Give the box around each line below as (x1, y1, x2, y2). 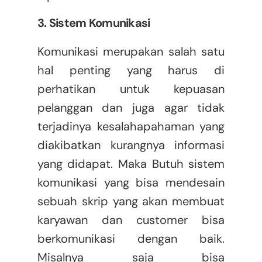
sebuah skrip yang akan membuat (37, 194, 225, 209)
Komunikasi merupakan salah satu (37, 44, 225, 60)
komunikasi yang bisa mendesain (37, 175, 225, 191)
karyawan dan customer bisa (37, 212, 225, 228)
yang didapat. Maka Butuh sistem (37, 156, 225, 172)
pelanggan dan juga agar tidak (37, 100, 225, 116)
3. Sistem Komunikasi (37, 15, 150, 31)
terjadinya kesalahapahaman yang (37, 119, 225, 135)
